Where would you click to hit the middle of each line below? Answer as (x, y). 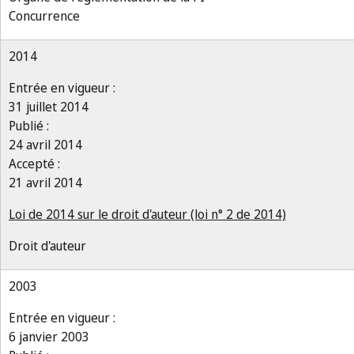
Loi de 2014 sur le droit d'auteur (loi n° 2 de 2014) (147, 214)
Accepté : (34, 164)
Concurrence (44, 16)
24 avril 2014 (45, 145)
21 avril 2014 (45, 183)
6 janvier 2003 (49, 337)
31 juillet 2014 (49, 107)
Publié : (29, 126)
